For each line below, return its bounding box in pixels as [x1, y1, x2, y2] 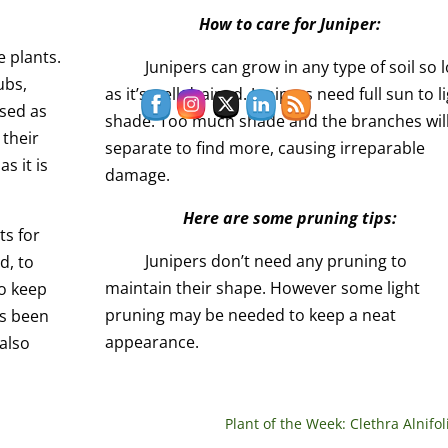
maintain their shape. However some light [105, 276, 421, 299]
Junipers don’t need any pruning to [145, 249, 408, 272]
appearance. [105, 330, 200, 353]
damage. [105, 163, 171, 186]
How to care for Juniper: [199, 12, 382, 35]
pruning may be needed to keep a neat [105, 303, 397, 326]
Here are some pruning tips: [183, 206, 398, 229]
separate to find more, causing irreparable [105, 136, 426, 159]
